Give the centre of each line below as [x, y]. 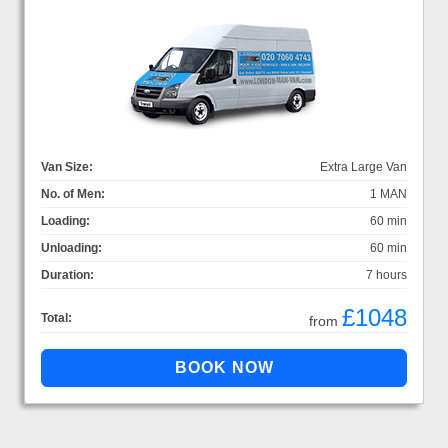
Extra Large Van [363, 166]
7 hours [386, 274]
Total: [56, 317]
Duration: [67, 274]
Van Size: [67, 166]
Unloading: [71, 247]
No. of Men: [73, 193]
